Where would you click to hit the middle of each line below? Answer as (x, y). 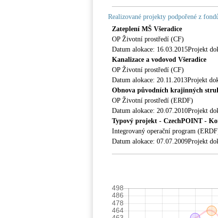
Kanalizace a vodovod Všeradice (159, 60)
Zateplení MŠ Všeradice (147, 29)
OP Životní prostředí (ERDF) (153, 100)
